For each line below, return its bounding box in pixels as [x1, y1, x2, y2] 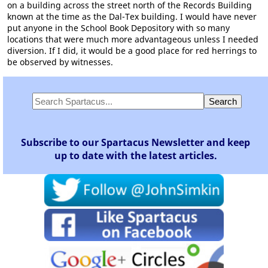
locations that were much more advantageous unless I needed [7, 33, 258, 45]
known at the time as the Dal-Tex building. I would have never [7, 11, 257, 22]
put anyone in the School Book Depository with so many [7, 22, 230, 33]
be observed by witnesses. [7, 56, 113, 68]
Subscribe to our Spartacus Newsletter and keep [21, 136, 250, 149]
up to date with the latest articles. [54, 149, 217, 162]
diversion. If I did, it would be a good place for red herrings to [7, 45, 257, 56]
